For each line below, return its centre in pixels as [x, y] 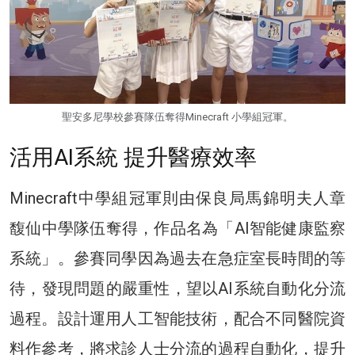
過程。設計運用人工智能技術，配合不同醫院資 [177, 318]
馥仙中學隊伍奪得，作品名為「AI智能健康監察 [177, 228]
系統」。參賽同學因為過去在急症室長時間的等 [177, 258]
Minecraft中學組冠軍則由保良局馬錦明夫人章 [177, 198]
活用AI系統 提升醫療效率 [133, 157]
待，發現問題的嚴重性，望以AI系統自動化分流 [177, 288]
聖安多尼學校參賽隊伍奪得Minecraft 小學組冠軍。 [177, 116]
